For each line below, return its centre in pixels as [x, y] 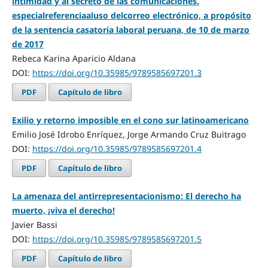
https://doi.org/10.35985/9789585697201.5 [117, 239]
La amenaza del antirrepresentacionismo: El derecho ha [126, 196]
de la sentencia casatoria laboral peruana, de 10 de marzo [130, 29]
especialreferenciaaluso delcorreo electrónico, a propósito [131, 15]
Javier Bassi [34, 224]
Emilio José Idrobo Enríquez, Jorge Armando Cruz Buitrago [129, 134]
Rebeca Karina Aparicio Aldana [74, 58]
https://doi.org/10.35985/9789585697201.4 [117, 148]
